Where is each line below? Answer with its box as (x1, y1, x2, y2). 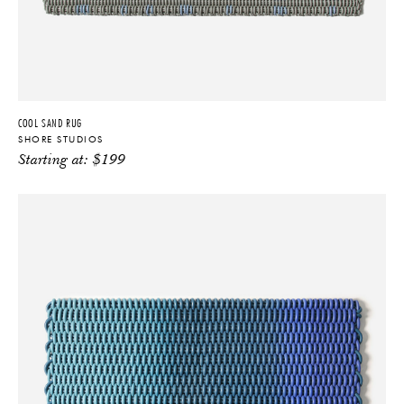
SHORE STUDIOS (18, 134, 104, 144)
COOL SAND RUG (18, 115, 82, 131)
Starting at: (18, 152, 93, 169)
